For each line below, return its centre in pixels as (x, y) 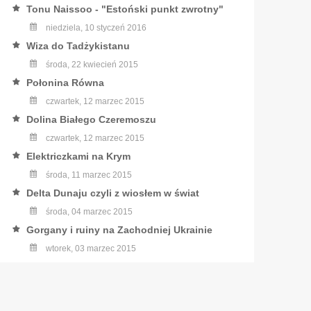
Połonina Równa (65, 83)
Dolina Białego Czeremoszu (91, 119)
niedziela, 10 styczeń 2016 (95, 28)
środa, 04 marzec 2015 (88, 212)
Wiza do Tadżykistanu (78, 46)
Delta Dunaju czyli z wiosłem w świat (112, 193)
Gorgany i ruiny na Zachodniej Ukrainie (119, 230)
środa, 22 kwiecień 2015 (91, 65)
